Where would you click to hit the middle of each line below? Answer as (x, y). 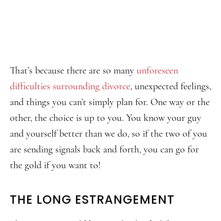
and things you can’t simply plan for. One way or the (110, 102)
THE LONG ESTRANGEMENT (92, 200)
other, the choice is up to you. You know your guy (106, 118)
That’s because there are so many (73, 71)
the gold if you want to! (55, 165)
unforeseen (157, 71)
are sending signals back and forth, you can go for (104, 149)
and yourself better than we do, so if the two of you (109, 134)
